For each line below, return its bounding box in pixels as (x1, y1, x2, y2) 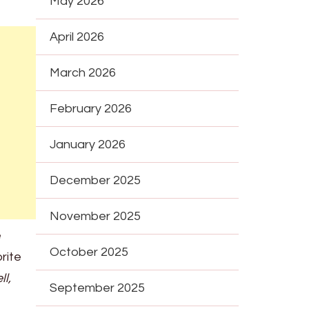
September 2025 (50, 281, 146, 295)
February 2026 (50, 101, 132, 115)
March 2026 (50, 66, 117, 79)
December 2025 (50, 173, 141, 187)
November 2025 (50, 209, 141, 223)
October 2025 (50, 245, 129, 259)
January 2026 (50, 137, 126, 151)
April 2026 (50, 30, 105, 43)
